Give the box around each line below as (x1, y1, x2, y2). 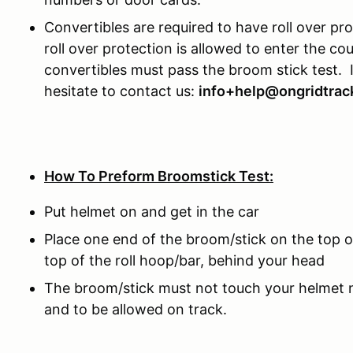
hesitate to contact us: (44, 82, 199, 99)
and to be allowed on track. (44, 300, 227, 318)
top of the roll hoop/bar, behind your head (44, 251, 325, 269)
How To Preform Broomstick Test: (44, 167, 273, 184)
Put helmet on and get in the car (44, 203, 259, 220)
